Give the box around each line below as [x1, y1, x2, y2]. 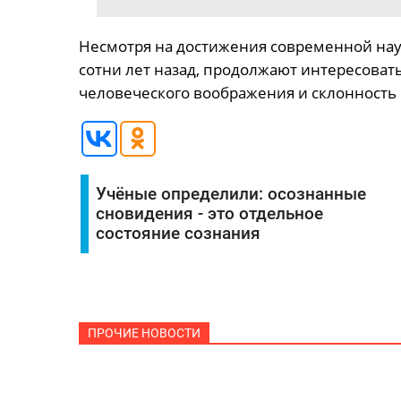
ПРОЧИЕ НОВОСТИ [87, 326, 200, 341]
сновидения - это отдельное [95, 204, 323, 224]
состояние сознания [95, 224, 260, 243]
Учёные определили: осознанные [95, 184, 366, 204]
